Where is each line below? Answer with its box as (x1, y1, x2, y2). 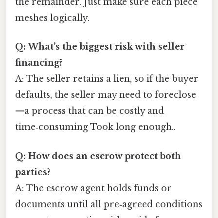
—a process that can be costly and (15, 106, 164, 117)
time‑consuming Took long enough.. (15, 122, 176, 133)
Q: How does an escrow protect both (15, 150, 181, 162)
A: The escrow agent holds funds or (15, 182, 172, 194)
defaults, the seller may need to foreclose (15, 90, 196, 101)
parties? (15, 166, 51, 178)
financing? (15, 57, 63, 69)
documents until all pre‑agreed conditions (15, 199, 202, 210)
